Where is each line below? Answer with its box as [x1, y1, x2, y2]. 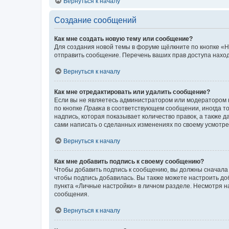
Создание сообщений [54, 15, 136, 25]
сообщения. [54, 190, 89, 198]
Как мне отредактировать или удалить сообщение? [54, 88, 210, 96]
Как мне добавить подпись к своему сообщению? [54, 157, 204, 165]
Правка [84, 104, 105, 112]
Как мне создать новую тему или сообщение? [54, 35, 193, 42]
